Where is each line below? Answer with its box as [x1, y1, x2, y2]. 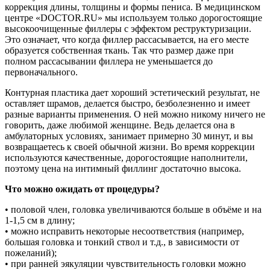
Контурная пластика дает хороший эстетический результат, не [5, 87, 260, 98]
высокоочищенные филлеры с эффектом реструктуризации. [5, 23, 251, 34]
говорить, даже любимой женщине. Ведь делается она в [5, 119, 235, 130]
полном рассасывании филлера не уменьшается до [5, 55, 213, 66]
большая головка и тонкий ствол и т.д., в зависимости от [5, 236, 239, 247]
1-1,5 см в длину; [5, 215, 75, 225]
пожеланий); [5, 247, 57, 258]
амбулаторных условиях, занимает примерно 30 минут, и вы [5, 130, 253, 141]
